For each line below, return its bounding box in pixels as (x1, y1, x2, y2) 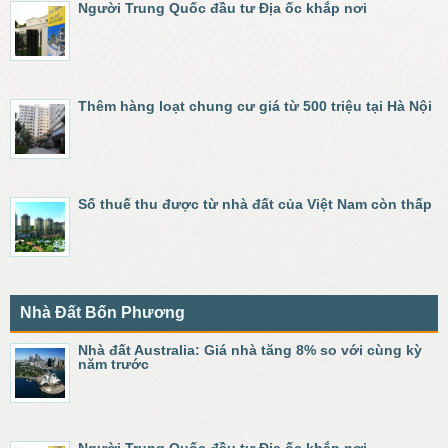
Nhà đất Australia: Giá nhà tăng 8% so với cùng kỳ (78, 342, 422, 358)
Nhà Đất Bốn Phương (20, 304, 185, 321)
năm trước (78, 356, 149, 372)
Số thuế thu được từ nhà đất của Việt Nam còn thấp (78, 196, 432, 212)
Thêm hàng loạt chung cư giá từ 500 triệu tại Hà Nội (78, 98, 432, 114)
